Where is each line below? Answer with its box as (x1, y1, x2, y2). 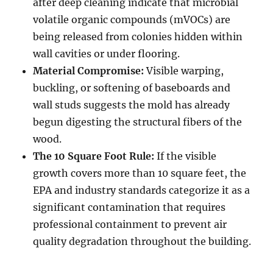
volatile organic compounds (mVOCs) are (33, 13, 231, 26)
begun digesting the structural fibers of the (33, 116, 243, 129)
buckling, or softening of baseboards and (33, 82, 231, 94)
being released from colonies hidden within (33, 30, 243, 43)
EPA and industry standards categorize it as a (33, 184, 250, 197)
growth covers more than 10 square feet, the (33, 167, 247, 180)
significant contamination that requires (33, 201, 226, 214)
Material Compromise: (33, 65, 144, 77)
